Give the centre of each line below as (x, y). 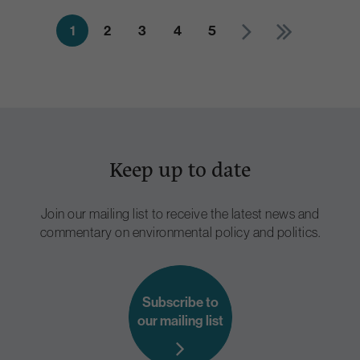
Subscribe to (180, 301)
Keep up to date (180, 168)
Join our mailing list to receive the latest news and (180, 213)
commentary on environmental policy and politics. (180, 231)
